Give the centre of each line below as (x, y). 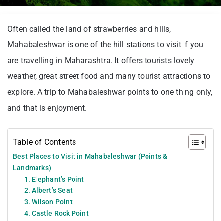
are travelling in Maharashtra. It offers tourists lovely (101, 60)
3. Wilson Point (48, 202)
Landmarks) (32, 168)
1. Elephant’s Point (54, 179)
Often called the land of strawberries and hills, (89, 29)
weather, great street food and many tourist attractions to (109, 76)
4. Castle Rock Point (56, 213)
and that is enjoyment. (47, 108)
